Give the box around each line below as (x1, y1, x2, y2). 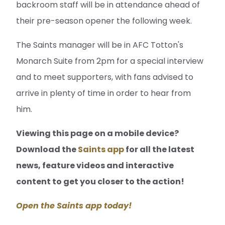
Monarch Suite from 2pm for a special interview (16, 55, 203, 67)
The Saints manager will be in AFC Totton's (16, 39, 183, 51)
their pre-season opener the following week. (16, 15, 192, 27)
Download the (16, 144, 78, 155)
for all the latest (124, 144, 194, 155)
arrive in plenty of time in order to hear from (16, 87, 191, 99)
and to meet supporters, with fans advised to (16, 71, 193, 83)
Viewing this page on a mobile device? (16, 128, 179, 139)
